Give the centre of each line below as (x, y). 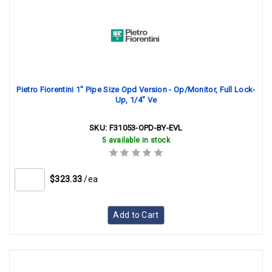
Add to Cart (136, 215)
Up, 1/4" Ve (136, 100)
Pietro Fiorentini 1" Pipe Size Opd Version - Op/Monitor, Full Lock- (136, 90)
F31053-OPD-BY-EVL (146, 128)
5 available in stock (136, 140)
